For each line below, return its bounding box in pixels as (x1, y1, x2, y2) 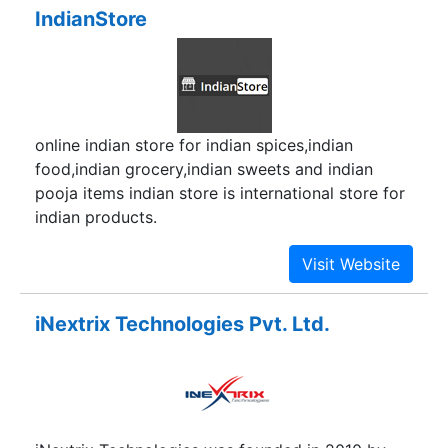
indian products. (35, 207, 157, 228)
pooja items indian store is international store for (35, 183, 405, 204)
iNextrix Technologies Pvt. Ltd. (35, 311, 330, 336)
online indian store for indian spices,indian (35, 135, 353, 156)
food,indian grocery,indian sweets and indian (35, 159, 373, 180)
